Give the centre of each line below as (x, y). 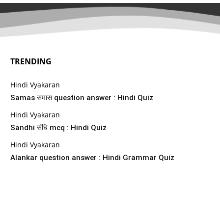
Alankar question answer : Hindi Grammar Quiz (93, 157)
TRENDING (31, 61)
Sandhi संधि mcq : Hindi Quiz (59, 127)
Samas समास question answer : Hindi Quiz (82, 97)
